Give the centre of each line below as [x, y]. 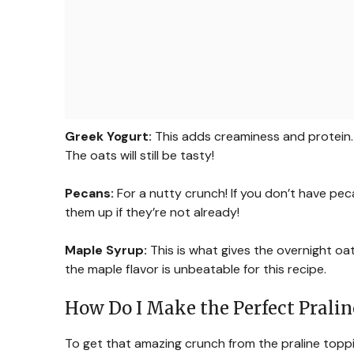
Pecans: [89, 193]
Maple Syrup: [106, 250]
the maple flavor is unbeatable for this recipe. [196, 269]
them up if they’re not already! [152, 212]
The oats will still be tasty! [139, 155]
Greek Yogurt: [108, 136]
